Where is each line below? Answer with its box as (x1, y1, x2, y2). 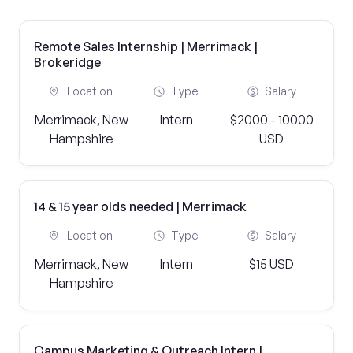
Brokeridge (34, 54, 101, 70)
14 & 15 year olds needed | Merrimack (34, 199, 247, 214)
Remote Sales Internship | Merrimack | (34, 39, 258, 54)
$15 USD (249, 256, 295, 272)
